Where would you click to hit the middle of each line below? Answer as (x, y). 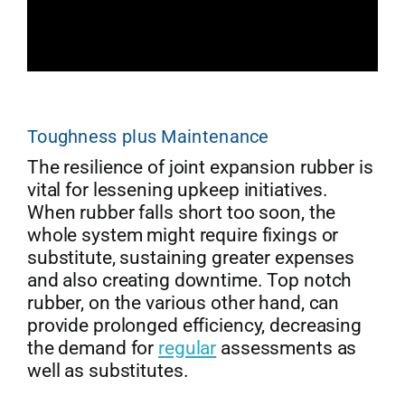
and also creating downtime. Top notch (189, 281)
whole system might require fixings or (183, 235)
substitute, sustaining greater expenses (191, 258)
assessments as (287, 348)
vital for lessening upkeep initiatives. (178, 190)
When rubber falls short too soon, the (181, 213)
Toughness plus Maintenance (148, 137)
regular (188, 348)
